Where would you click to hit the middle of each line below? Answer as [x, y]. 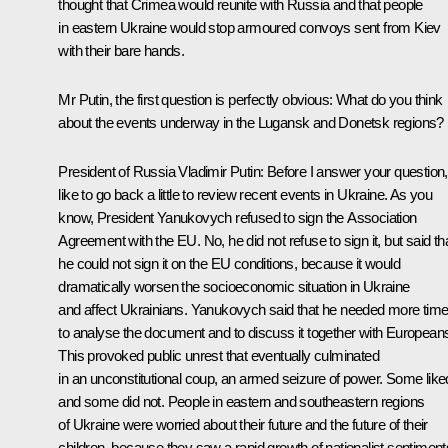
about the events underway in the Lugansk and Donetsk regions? [251, 122]
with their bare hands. [121, 50]
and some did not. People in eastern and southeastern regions [241, 401]
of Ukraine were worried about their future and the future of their [243, 424]
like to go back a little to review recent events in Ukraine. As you [245, 194]
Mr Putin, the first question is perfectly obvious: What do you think [250, 99]
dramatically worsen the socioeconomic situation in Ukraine [234, 286]
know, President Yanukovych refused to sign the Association [237, 217]
